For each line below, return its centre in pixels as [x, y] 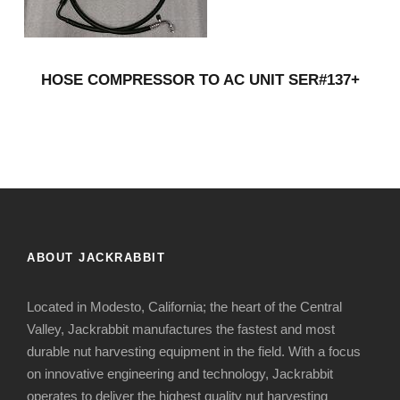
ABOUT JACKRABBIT [96, 258]
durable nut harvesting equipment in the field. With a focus [194, 352]
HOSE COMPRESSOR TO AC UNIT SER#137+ [200, 80]
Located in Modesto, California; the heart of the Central [184, 307]
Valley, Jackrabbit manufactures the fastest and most [181, 329]
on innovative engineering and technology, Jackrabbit [180, 374]
